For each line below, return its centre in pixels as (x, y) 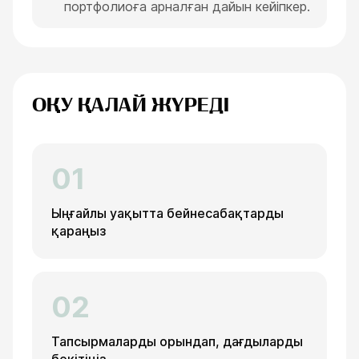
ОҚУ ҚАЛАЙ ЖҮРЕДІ (131, 105)
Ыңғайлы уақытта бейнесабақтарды (167, 213)
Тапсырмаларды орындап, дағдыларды (177, 341)
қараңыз (79, 231)
